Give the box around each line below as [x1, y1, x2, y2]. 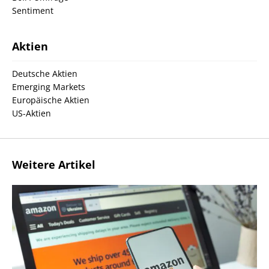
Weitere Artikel [12, 157, 95, 172]
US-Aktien [12, 107, 51, 119]
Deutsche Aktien [12, 67, 77, 79]
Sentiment [12, 4, 53, 16]
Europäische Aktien [12, 94, 89, 106]
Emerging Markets [12, 80, 85, 92]
